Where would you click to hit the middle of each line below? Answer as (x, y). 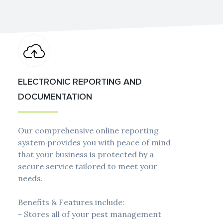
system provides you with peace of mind (94, 143)
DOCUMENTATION (55, 97)
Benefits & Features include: (71, 202)
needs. (30, 178)
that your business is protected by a (86, 155)
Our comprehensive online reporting (88, 131)
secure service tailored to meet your (87, 167)
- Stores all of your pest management (89, 214)
